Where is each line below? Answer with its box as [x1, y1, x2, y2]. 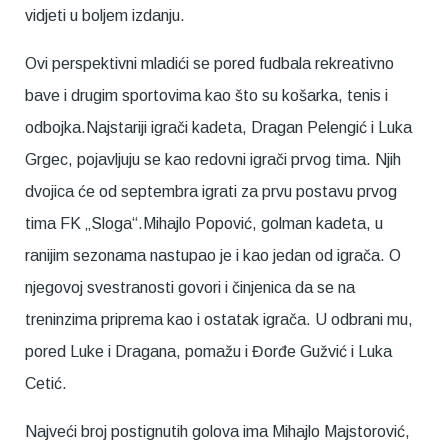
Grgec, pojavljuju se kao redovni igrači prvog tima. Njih [25, 151, 401, 169]
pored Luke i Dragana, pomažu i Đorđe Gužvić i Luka [25, 343, 392, 361]
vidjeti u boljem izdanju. [25, 7, 185, 25]
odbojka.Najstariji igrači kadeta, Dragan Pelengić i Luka [25, 119, 412, 137]
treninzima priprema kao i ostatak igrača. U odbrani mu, [25, 311, 413, 329]
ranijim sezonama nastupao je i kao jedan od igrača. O [25, 247, 401, 265]
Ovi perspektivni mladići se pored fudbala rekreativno [25, 55, 394, 73]
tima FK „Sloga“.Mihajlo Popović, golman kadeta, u [25, 215, 383, 233]
